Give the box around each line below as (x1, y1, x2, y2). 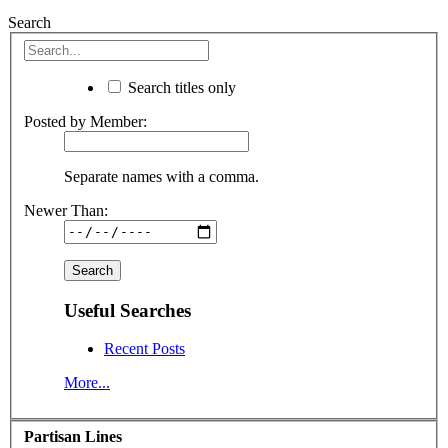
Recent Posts (104, 340, 185, 358)
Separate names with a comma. (64, 167, 259, 185)
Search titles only (124, 78, 236, 96)
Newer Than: (24, 201, 108, 219)
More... (64, 374, 110, 392)
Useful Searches (64, 299, 191, 321)
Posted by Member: (24, 112, 147, 130)
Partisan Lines (24, 427, 122, 445)
